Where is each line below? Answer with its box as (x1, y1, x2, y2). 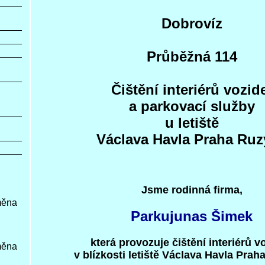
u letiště (164, 115, 219, 131)
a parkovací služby (128, 98, 255, 114)
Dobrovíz (161, 15, 222, 31)
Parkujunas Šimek (131, 208, 253, 224)
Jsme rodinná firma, (141, 184, 243, 196)
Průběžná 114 (146, 49, 237, 64)
